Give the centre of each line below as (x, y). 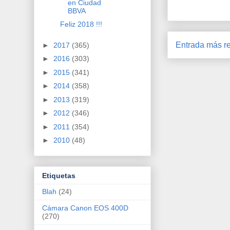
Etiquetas (59, 175)
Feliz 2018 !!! (81, 24)
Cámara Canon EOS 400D (85, 208)
